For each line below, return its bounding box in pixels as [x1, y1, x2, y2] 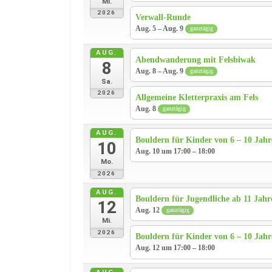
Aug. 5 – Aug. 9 [135, 24, 186, 33]
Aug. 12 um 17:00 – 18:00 [135, 243, 216, 253]
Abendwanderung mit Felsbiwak [135, 55, 256, 64]
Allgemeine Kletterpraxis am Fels [135, 92, 259, 102]
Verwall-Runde [135, 12, 191, 22]
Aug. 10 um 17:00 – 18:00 [135, 146, 216, 155]
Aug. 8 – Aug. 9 [135, 66, 186, 75]
